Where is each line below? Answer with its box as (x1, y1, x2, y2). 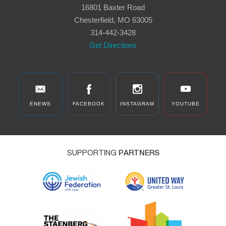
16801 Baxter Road (81, 3, 145, 12)
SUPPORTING (67, 149, 119, 157)
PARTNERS (118, 149, 159, 157)
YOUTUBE (172, 100, 200, 106)
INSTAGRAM (120, 100, 154, 106)
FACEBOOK (73, 100, 105, 106)
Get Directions (89, 40, 137, 49)
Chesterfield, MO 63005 (74, 15, 152, 24)
